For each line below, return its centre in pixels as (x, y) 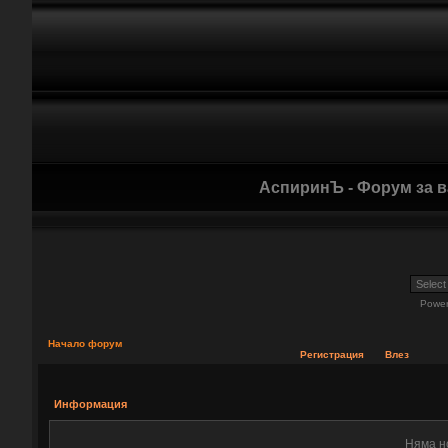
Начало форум (85, 343)
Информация (90, 404)
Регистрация (332, 354)
